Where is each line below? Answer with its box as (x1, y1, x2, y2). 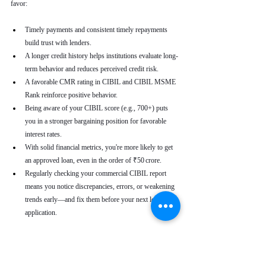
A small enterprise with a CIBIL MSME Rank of (25, 256, 164, 264)
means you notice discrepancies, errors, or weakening (25, 182, 176, 191)
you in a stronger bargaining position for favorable (25, 117, 168, 125)
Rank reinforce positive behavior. (25, 91, 118, 99)
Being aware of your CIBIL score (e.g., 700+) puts (25, 104, 170, 112)
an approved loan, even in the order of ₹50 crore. (25, 156, 161, 164)
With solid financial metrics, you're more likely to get (25, 143, 175, 151)
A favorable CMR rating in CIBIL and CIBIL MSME (25, 78, 178, 86)
